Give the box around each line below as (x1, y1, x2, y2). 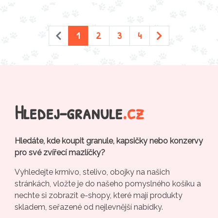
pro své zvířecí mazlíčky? (15, 147, 105, 157)
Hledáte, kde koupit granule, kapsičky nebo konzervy (15, 136, 203, 145)
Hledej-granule (15, 98, 123, 125)
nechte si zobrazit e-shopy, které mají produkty (15, 190, 182, 200)
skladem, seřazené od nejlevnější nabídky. (15, 202, 163, 212)
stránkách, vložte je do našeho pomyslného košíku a (15, 179, 201, 188)
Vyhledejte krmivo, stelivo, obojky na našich (15, 167, 170, 177)
